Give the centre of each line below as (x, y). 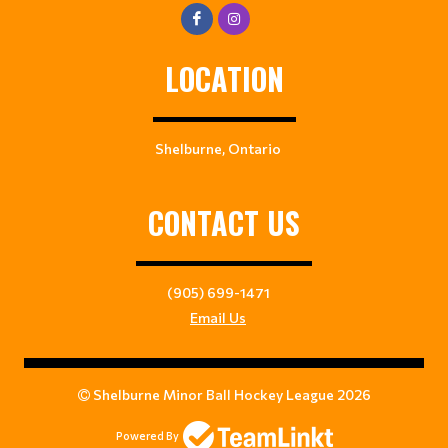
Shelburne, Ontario (218, 148)
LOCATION (224, 78)
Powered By (147, 436)
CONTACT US (224, 222)
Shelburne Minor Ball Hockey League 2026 (230, 394)
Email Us (218, 317)
